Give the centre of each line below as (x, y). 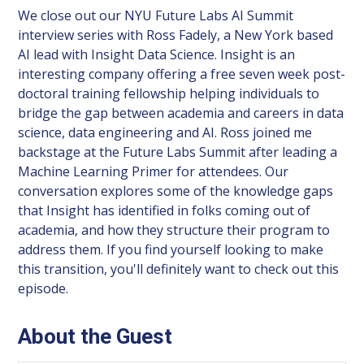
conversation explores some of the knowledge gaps (176, 191)
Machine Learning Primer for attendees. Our (154, 171)
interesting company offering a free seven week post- (182, 74)
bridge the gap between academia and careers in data (181, 113)
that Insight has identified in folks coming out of (165, 210)
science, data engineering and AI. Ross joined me (165, 132)
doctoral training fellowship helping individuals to (169, 93)
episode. (43, 288)
